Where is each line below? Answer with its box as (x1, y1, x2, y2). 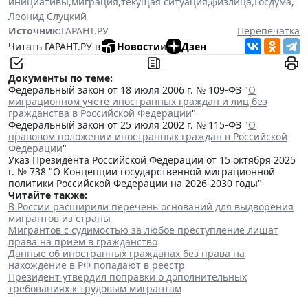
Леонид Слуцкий (8, 10, 87, 23)
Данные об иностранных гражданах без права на (8, 247, 245, 261)
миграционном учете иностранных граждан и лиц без (8, 95, 267, 109)
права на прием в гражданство (8, 235, 157, 249)
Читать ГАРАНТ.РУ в (8, 39, 100, 53)
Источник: (8, 24, 61, 38)
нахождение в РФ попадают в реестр (8, 258, 185, 272)
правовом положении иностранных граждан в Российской (8, 130, 287, 144)
